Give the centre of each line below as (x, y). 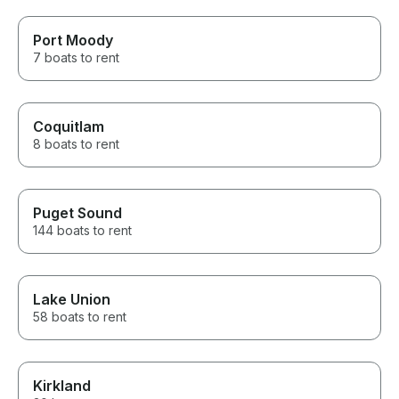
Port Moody (73, 41)
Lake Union (72, 300)
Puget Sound (77, 213)
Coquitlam (69, 127)
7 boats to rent (76, 58)
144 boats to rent (82, 231)
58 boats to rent (80, 317)
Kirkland (62, 386)
